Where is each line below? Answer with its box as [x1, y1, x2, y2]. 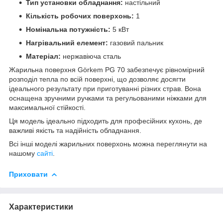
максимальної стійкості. [9, 103, 86, 111]
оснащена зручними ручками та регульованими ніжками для [9, 94, 207, 102]
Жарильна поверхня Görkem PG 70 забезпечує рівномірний [9, 65, 205, 74]
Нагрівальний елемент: [26, 38, 108, 47]
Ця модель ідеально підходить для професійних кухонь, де [9, 116, 202, 125]
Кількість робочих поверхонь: [26, 11, 134, 20]
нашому [9, 149, 37, 157]
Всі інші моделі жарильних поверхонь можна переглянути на [9, 139, 207, 148]
